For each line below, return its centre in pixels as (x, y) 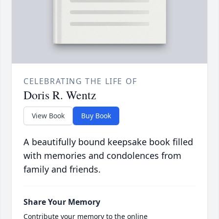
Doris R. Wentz (60, 95)
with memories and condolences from (102, 156)
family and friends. (62, 169)
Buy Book (96, 116)
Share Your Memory (62, 202)
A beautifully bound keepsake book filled (108, 142)
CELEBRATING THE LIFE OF (80, 81)
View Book (48, 116)
